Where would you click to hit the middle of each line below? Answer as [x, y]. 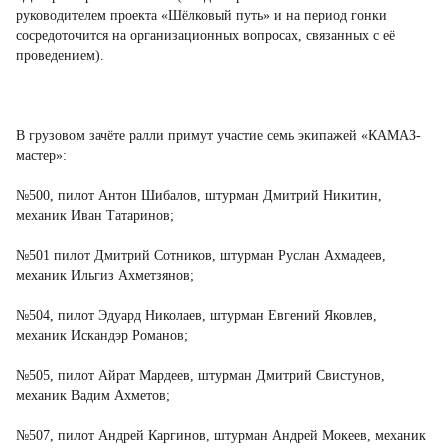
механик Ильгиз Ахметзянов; [105, 275]
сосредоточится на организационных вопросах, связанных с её [205, 35]
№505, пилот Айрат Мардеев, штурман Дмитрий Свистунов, [200, 375]
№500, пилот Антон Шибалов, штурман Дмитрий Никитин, [199, 195]
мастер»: [41, 155]
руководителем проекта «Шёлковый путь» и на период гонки [201, 15]
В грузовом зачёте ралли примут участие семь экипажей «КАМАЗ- [218, 135]
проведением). [60, 55]
